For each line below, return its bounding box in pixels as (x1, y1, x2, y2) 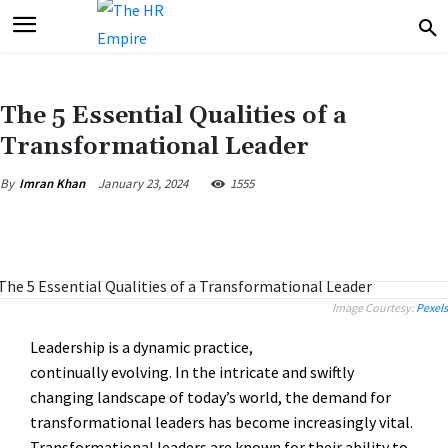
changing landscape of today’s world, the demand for (30, 386, 391, 407)
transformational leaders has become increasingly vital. (30, 411, 413, 432)
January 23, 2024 (98, 174, 188, 192)
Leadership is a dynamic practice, (30, 336, 253, 357)
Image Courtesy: (332, 299, 416, 315)
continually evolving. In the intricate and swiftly (30, 361, 354, 382)
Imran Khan (19, 175, 85, 193)
